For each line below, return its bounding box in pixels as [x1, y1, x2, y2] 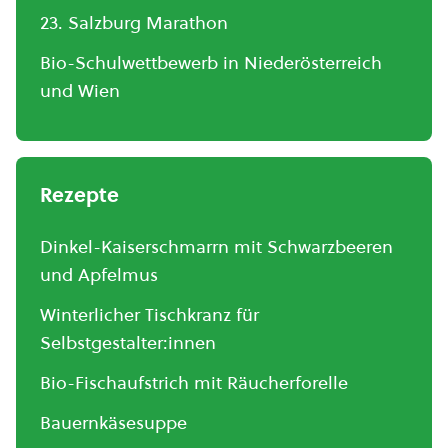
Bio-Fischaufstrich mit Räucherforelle [40, 370, 348, 395]
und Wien [40, 78, 120, 103]
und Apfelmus [40, 262, 158, 287]
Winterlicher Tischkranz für [40, 302, 259, 327]
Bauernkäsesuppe [40, 410, 187, 435]
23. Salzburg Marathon [40, 10, 228, 35]
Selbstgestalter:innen [40, 330, 216, 355]
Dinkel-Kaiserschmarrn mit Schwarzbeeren [40, 234, 393, 259]
